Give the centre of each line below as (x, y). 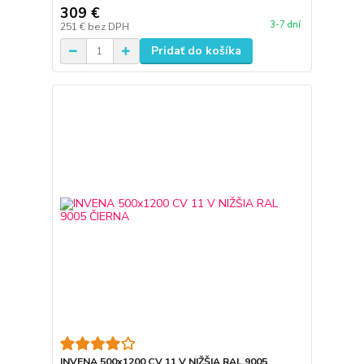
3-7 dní (285, 25)
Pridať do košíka (196, 51)
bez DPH (108, 27)
